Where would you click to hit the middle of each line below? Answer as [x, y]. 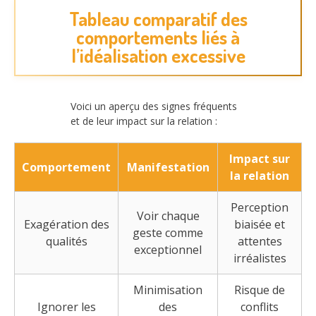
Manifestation [168, 168]
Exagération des [66, 225]
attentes [260, 242]
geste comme [168, 233]
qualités [66, 242]
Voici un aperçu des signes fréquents [154, 107]
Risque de [260, 290]
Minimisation [168, 290]
